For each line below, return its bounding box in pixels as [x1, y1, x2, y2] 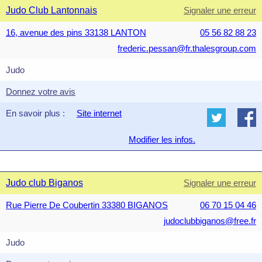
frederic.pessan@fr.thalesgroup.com [118, 43, 256, 53]
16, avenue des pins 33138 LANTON [6, 27, 146, 37]
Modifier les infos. [129, 135, 195, 144]
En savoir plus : [6, 108, 65, 118]
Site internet [77, 108, 122, 118]
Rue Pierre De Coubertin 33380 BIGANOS [6, 200, 168, 210]
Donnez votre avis [6, 87, 75, 96]
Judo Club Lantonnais [6, 5, 97, 15]
